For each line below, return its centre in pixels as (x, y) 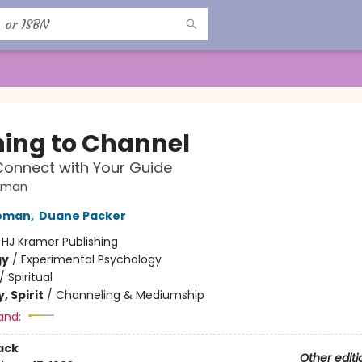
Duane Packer (82, 216)
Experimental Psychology (91, 259)
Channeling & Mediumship (130, 295)
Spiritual (30, 277)
